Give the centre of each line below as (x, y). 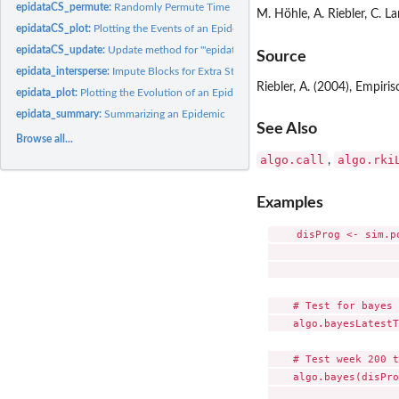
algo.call (292, 160)
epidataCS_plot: (55, 28)
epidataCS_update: (62, 49)
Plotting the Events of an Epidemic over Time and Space (225, 28)
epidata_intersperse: (65, 71)
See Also (287, 129)
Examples (290, 202)
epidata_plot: (49, 92)
